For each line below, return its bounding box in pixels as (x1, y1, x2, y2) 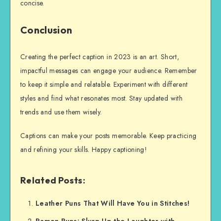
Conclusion (20, 23, 73, 36)
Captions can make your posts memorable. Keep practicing (20, 131, 197, 141)
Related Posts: (20, 175, 85, 186)
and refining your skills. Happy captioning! (20, 145, 147, 155)
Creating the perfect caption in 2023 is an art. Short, (20, 51, 179, 62)
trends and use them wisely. (20, 107, 102, 117)
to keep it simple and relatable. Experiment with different (20, 79, 188, 89)
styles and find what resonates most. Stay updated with (20, 93, 183, 103)
